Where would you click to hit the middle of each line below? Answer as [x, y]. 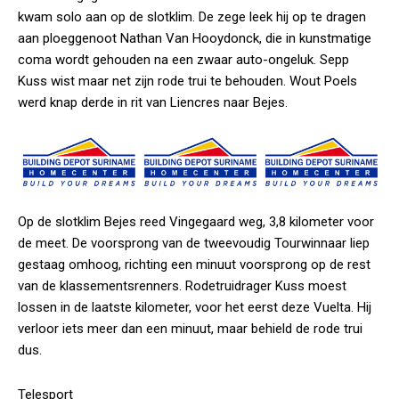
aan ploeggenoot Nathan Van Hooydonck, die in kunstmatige [195, 38]
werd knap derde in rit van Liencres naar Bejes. [153, 102]
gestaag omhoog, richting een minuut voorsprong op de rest [194, 265]
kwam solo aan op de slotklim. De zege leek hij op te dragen [192, 16]
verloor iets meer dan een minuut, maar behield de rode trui [190, 329]
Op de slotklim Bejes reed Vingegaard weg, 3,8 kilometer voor [196, 222]
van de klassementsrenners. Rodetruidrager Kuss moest [182, 286]
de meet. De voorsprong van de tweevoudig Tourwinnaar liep [194, 244]
